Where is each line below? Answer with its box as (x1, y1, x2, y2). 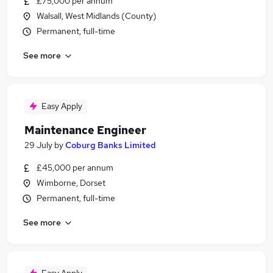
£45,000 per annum (37, 162, 113, 173)
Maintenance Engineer (24, 123, 146, 137)
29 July (24, 140, 52, 151)
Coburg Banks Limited (65, 140, 156, 151)
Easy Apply (41, 101, 82, 112)
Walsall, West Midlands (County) (37, 10, 157, 21)
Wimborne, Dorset (37, 177, 105, 188)
